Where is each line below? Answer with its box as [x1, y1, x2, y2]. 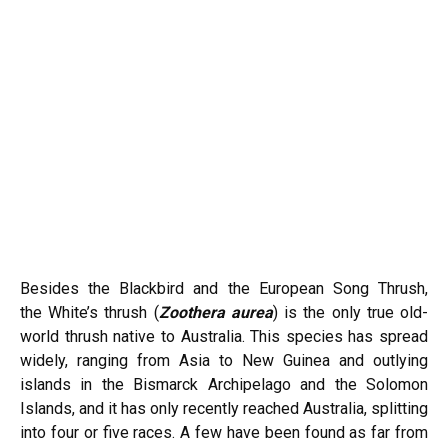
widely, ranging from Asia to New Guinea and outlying [20, 351, 428, 370]
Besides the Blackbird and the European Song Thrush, [20, 279, 428, 298]
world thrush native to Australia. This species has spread [20, 327, 428, 346]
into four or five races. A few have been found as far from [20, 423, 428, 442]
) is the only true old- [272, 303, 429, 322]
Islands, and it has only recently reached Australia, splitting [20, 399, 428, 418]
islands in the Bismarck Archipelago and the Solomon [20, 375, 428, 394]
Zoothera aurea [158, 303, 273, 322]
